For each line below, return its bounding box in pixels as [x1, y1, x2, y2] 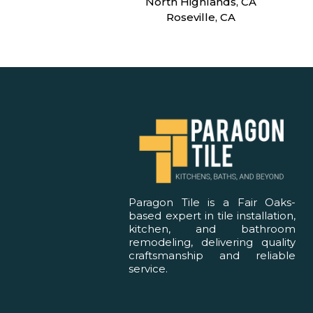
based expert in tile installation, [129, 209, 296, 223]
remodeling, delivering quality [129, 235, 296, 249]
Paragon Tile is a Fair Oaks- [129, 196, 296, 210]
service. [129, 262, 168, 276]
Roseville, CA [166, 10, 236, 24]
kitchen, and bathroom [129, 222, 296, 236]
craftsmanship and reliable [129, 249, 296, 263]
